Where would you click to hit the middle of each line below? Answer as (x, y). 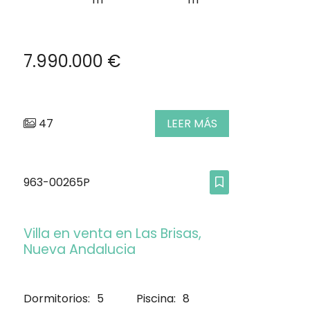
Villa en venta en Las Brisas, (112, 234)
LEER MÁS (192, 124)
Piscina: (156, 298)
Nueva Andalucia (80, 250)
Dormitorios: (57, 298)
